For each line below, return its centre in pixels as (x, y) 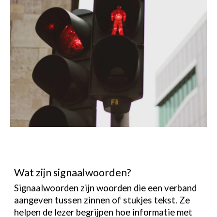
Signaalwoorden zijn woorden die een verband (106, 188)
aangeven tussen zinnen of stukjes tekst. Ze (102, 200)
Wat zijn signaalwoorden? (73, 172)
